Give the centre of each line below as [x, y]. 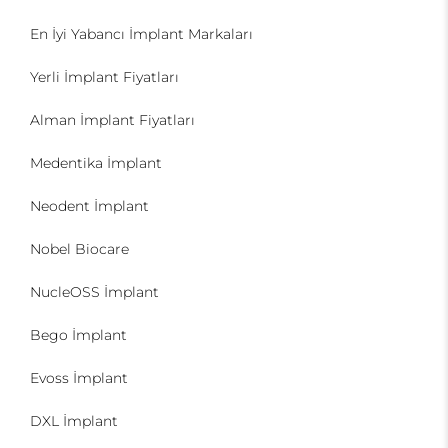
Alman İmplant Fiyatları [112, 120]
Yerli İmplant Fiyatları [104, 77]
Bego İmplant [78, 335]
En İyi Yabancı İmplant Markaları [141, 34]
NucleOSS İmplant [94, 292]
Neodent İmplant [89, 206]
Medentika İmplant [96, 163]
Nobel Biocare [79, 249]
